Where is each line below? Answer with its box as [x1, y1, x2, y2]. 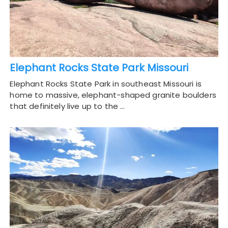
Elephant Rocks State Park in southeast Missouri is [10, 78, 202, 90]
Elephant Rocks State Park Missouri [10, 61, 189, 75]
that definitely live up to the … [10, 101, 125, 112]
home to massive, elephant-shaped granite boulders [10, 90, 216, 101]
